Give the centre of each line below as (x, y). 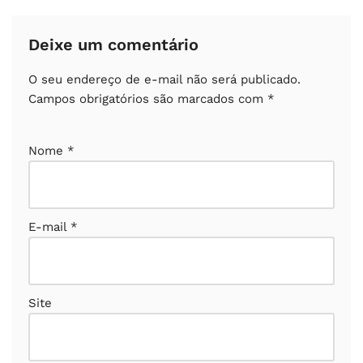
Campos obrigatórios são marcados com (148, 99)
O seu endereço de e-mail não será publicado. (164, 80)
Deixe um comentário (113, 45)
